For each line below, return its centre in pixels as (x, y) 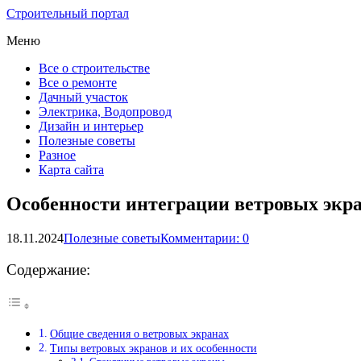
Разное (57, 155)
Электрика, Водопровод (105, 112)
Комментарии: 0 (205, 238)
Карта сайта (71, 170)
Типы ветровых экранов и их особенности (153, 349)
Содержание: (48, 270)
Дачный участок (83, 97)
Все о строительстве (94, 68)
